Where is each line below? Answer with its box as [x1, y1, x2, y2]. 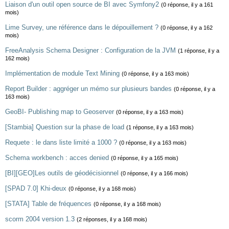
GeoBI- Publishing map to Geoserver [5, 108, 114, 116]
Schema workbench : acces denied [5, 154, 109, 162]
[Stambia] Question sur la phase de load [5, 123, 124, 131]
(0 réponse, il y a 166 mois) [121, 170, 188, 176]
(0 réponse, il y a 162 [161, 25, 213, 31]
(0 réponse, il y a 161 [161, 2, 213, 8]
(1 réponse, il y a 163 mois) [126, 124, 194, 130]
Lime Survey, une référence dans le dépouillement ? [5, 24, 158, 31]
